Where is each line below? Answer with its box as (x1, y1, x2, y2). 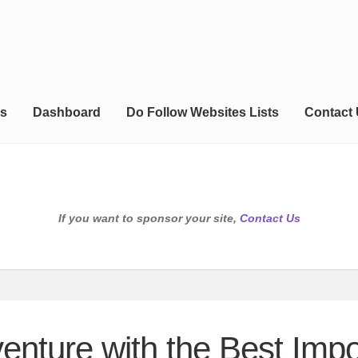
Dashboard (32, 105, 101, 120)
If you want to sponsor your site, (58, 212, 240, 225)
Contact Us (239, 212, 300, 225)
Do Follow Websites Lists (125, 105, 279, 120)
